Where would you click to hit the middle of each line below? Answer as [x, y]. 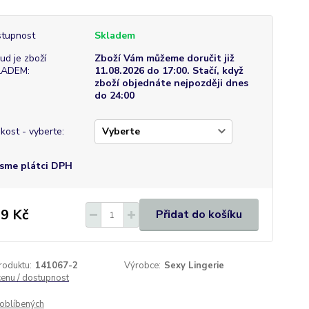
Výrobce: [143, 266]
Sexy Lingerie [195, 266]
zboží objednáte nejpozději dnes [171, 83]
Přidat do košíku [199, 215]
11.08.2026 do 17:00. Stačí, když [169, 71]
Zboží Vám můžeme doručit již [164, 58]
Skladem [114, 36]
